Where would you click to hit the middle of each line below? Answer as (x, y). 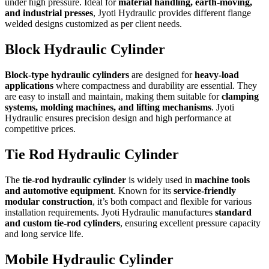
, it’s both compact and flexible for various (172, 201)
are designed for (162, 74)
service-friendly (205, 190)
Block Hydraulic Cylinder (85, 49)
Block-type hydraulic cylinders (67, 74)
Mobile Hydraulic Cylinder (89, 259)
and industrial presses (49, 13)
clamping (240, 96)
